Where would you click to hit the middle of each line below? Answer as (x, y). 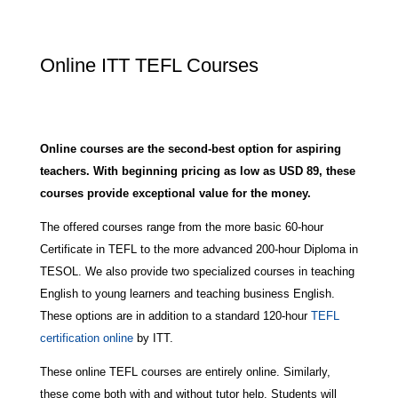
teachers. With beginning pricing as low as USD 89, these (197, 171)
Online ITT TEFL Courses (149, 66)
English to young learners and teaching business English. (187, 294)
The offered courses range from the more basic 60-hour (181, 227)
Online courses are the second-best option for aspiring (190, 149)
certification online (86, 338)
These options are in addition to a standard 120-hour (175, 316)
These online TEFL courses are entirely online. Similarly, (185, 372)
